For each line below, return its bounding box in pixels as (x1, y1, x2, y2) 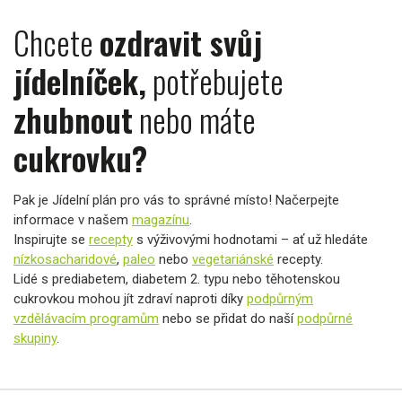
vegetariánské (192, 251, 274, 267)
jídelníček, (13, 57, 146, 104)
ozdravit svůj (100, 18, 262, 66)
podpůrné (297, 310, 353, 327)
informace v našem (13, 212, 132, 228)
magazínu (132, 212, 189, 228)
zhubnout (13, 95, 133, 143)
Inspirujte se (13, 232, 89, 248)
